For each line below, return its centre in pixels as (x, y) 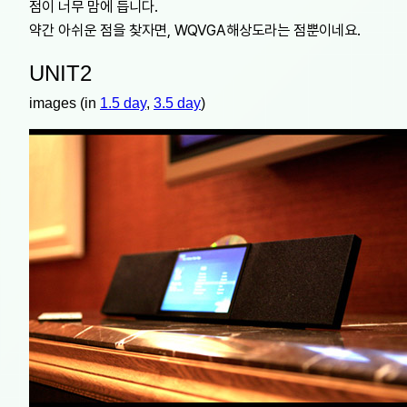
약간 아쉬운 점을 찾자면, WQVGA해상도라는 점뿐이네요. (195, 30)
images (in (65, 103)
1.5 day (123, 103)
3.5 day (177, 103)
